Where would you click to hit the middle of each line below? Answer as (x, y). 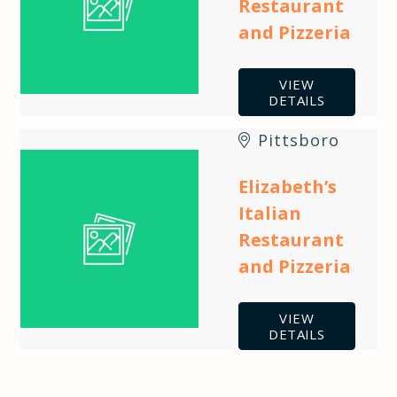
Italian (270, 213)
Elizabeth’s (288, 186)
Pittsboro (299, 140)
